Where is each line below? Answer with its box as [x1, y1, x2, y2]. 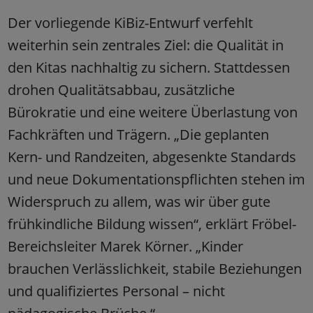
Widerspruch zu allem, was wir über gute [7, 191, 270, 211]
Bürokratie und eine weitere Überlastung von [7, 102, 298, 122]
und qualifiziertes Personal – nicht [7, 281, 225, 300]
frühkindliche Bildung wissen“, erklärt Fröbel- [7, 214, 296, 233]
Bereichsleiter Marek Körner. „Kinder [7, 236, 243, 256]
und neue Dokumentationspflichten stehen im [7, 169, 305, 189]
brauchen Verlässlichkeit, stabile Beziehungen [7, 259, 302, 278]
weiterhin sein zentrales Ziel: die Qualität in [7, 35, 284, 54]
